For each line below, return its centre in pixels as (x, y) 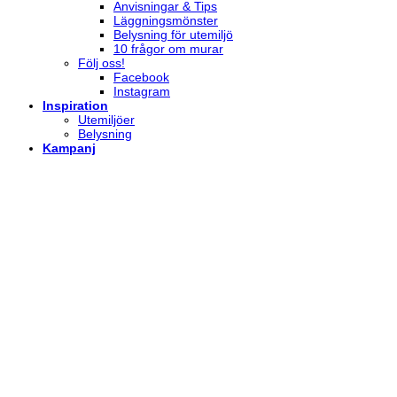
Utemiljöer (106, 119)
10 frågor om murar (168, 48)
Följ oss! (101, 62)
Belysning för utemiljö (173, 34)
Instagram (142, 91)
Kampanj (69, 148)
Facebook (141, 77)
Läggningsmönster (166, 20)
